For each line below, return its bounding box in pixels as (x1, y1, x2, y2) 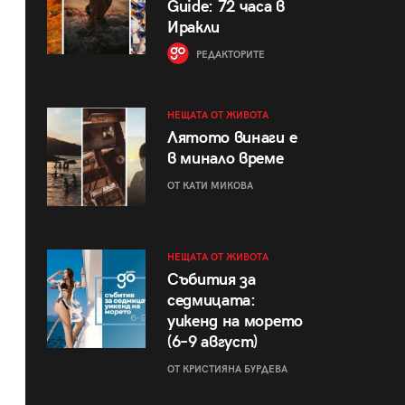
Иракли (166, 18, 221, 38)
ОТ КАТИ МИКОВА (166, 179, 253, 192)
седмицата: (166, 290, 256, 310)
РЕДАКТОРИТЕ (193, 49, 265, 61)
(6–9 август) (166, 332, 259, 352)
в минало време (166, 148, 284, 168)
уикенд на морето (166, 311, 303, 331)
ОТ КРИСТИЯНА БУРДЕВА (166, 363, 287, 375)
